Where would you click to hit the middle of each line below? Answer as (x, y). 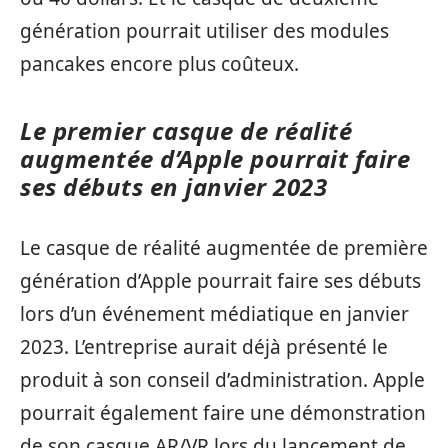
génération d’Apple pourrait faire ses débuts (220, 280)
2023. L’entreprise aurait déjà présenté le (204, 346)
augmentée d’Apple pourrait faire (215, 158)
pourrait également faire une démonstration (223, 412)
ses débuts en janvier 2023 (173, 186)
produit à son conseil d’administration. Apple (222, 379)
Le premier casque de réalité (186, 130)
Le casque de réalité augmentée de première (224, 247)
